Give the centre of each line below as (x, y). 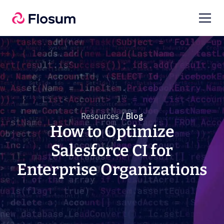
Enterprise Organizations (112, 169)
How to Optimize (112, 131)
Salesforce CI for (112, 150)
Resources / (102, 116)
